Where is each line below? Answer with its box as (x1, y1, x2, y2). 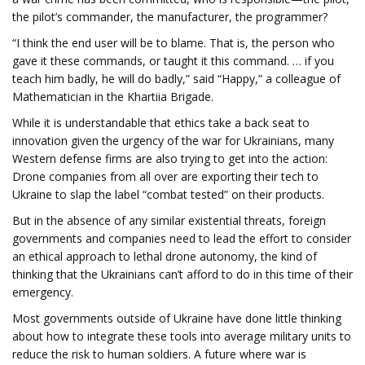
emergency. (12, 284, 73, 300)
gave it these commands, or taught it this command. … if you (12, 53, 334, 68)
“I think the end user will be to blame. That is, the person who (12, 35, 335, 51)
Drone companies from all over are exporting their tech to (12, 169, 319, 184)
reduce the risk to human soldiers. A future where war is (12, 346, 306, 362)
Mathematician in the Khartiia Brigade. (12, 89, 213, 104)
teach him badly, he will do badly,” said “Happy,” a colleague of (12, 71, 341, 86)
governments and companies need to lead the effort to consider (12, 231, 351, 246)
